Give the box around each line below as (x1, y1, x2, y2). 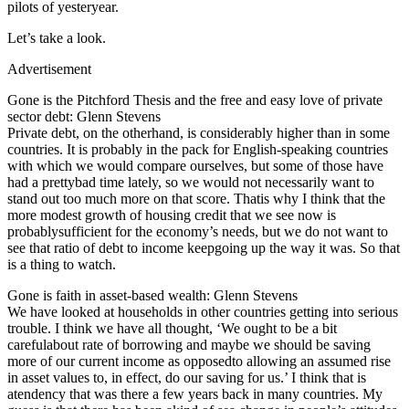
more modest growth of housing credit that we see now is (7, 206, 336, 223)
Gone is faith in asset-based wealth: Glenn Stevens (7, 287, 298, 303)
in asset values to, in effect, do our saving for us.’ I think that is (7, 369, 366, 385)
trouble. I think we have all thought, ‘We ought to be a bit (7, 320, 337, 336)
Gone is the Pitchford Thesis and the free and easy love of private (7, 91, 383, 108)
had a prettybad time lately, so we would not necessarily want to (7, 173, 374, 190)
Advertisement (7, 60, 91, 77)
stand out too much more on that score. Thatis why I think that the (7, 190, 385, 206)
